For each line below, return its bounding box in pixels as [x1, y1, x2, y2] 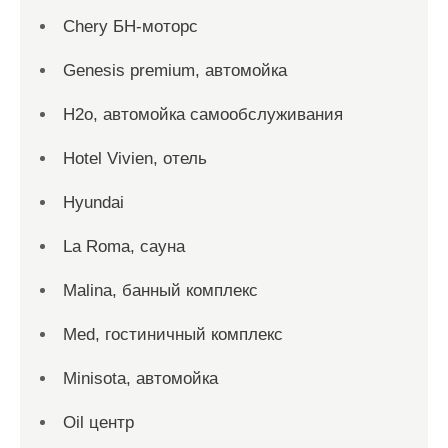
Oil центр [63, 413, 134, 432]
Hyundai [63, 193, 124, 212]
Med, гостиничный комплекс [63, 325, 283, 344]
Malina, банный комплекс [63, 281, 258, 300]
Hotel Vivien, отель [63, 149, 207, 168]
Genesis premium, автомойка [63, 61, 287, 80]
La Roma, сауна [63, 237, 185, 256]
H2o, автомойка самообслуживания [63, 105, 343, 124]
